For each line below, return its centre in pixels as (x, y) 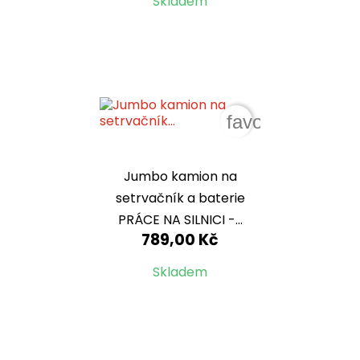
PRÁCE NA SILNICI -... (180, 219)
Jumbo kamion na (180, 176)
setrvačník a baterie (180, 198)
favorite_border (290, 121)
